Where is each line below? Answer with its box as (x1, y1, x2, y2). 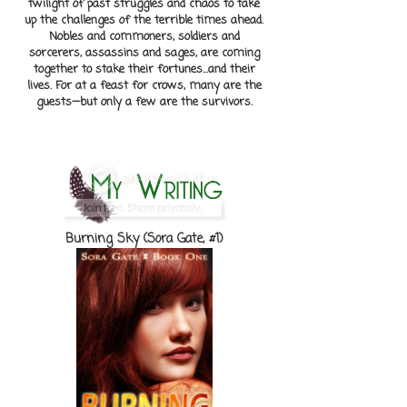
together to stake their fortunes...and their (33, 61, 255, 79)
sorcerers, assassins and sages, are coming (28, 45, 260, 63)
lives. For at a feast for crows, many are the (26, 77, 262, 95)
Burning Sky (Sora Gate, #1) (65, 230, 223, 250)
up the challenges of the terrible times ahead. (25, 12, 263, 30)
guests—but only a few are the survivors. (35, 94, 253, 112)
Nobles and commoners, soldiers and (48, 28, 240, 46)
